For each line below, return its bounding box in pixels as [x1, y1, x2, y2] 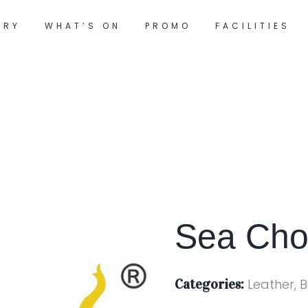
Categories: [175, 276, 244, 292]
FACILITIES [214, 19, 290, 32]
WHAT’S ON [44, 19, 121, 32]
